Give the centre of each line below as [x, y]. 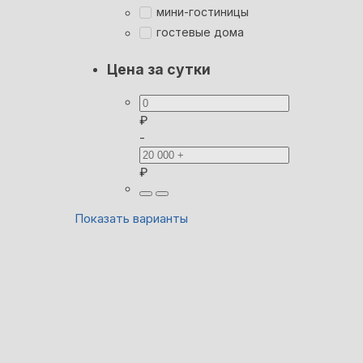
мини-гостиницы [203, 12]
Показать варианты [131, 218]
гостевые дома [200, 32]
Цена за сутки [159, 70]
